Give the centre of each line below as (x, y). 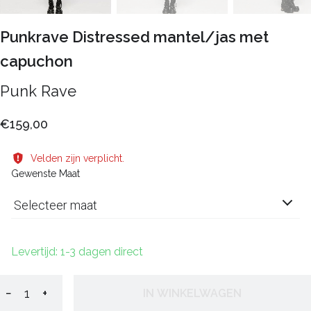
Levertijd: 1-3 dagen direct (77, 252)
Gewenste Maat (45, 174)
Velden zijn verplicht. (77, 158)
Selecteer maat (56, 205)
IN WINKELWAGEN (192, 293)
